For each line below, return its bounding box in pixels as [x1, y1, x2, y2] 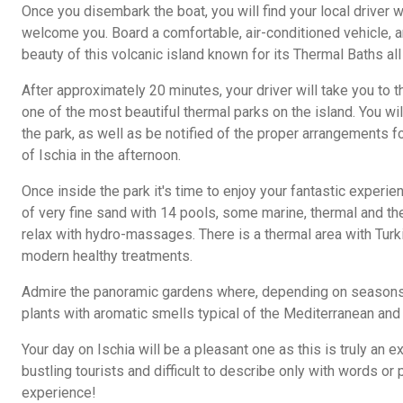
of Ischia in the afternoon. [22, 146, 181, 164]
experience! [22, 383, 96, 401]
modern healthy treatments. [22, 246, 193, 264]
